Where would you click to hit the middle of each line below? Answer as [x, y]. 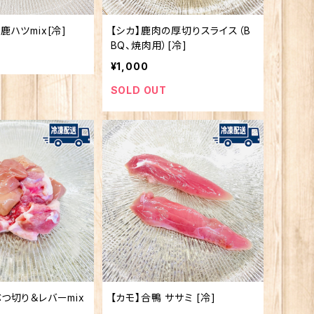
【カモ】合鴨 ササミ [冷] [163, 297]
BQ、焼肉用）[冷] [149, 46]
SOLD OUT [138, 90]
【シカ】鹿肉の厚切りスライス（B [180, 31]
